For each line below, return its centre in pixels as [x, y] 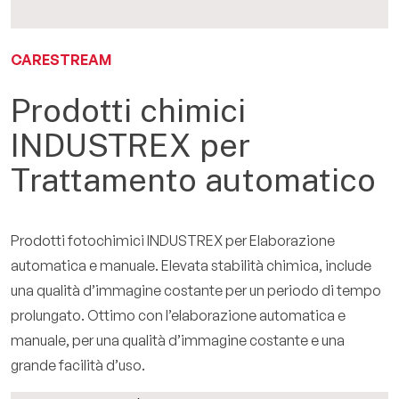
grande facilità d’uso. [78, 365]
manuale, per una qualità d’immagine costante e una [178, 340]
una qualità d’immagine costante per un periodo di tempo [196, 290]
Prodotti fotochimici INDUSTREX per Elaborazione [173, 240]
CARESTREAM [61, 60]
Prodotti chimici [128, 110]
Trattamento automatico [193, 180]
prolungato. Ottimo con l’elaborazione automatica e [178, 315]
